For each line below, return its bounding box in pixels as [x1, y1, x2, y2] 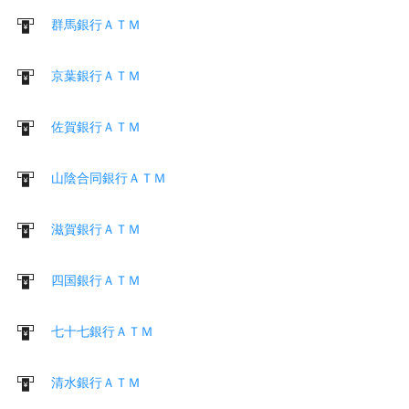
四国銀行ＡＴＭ [51, 272, 141, 288]
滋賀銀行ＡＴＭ [51, 221, 141, 236]
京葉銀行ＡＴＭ [51, 68, 141, 83]
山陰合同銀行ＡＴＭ [51, 170, 166, 185]
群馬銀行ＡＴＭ [51, 16, 141, 32]
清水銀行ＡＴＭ [51, 374, 141, 390]
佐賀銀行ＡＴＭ [51, 119, 141, 134]
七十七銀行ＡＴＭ [51, 323, 153, 339]
